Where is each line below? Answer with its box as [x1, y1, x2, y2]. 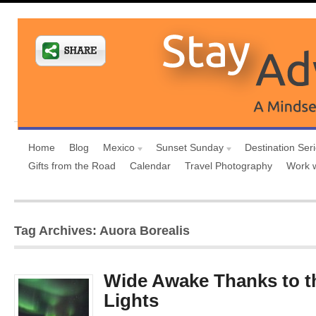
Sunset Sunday [156, 142, 224, 153]
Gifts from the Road [28, 160, 116, 171]
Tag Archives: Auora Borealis [14, 224, 190, 238]
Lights [104, 290, 159, 311]
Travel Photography [185, 160, 272, 171]
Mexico [103, 142, 135, 153]
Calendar [130, 160, 171, 171]
